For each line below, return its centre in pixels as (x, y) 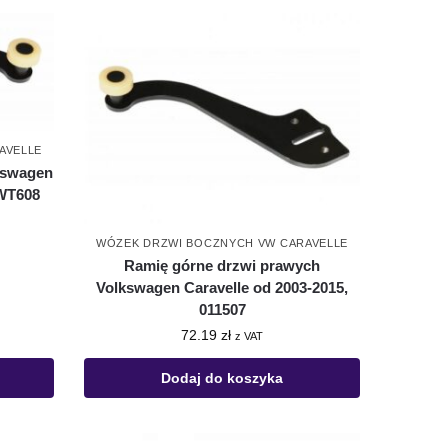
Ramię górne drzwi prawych (222, 265)
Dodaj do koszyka (222, 377)
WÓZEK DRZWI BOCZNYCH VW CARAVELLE (222, 242)
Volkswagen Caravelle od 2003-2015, (222, 287)
